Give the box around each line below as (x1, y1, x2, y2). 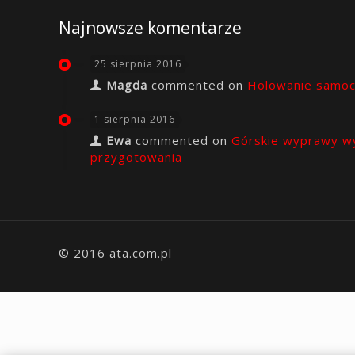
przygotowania (90, 149, 182, 165)
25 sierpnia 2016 (94, 57, 181, 71)
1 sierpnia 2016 (94, 113, 175, 126)
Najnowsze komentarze (59, 17, 242, 39)
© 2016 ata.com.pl (59, 245, 172, 261)
